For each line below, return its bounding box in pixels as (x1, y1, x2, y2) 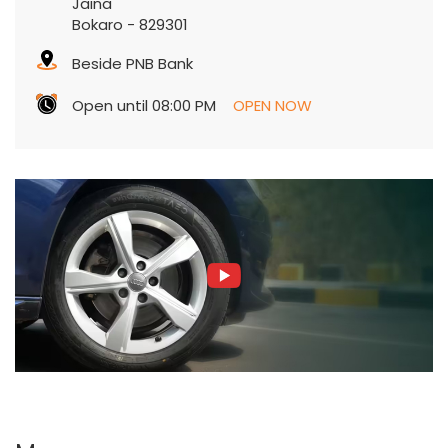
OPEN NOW (233, 95, 312, 117)
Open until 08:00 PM (72, 95, 216, 117)
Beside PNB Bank (72, 53, 193, 75)
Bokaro (72, 14, 123, 36)
